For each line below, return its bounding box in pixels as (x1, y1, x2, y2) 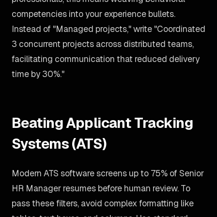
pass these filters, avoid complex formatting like (12, 198, 194, 209)
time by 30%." (12, 68, 64, 79)
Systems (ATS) (12, 135, 107, 153)
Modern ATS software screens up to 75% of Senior (12, 168, 204, 179)
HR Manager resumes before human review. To (12, 183, 190, 194)
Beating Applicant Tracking (12, 114, 193, 132)
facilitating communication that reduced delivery (12, 53, 200, 64)
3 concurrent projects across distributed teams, (12, 38, 194, 49)
